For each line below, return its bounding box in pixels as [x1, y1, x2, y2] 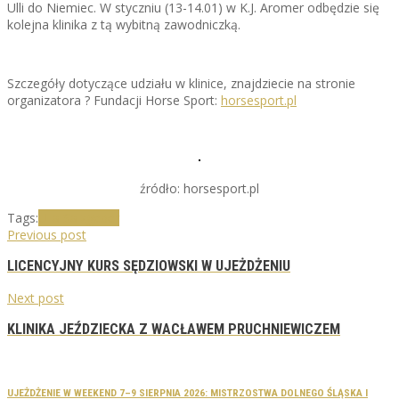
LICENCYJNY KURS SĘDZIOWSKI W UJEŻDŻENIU [7, 257, 290, 275]
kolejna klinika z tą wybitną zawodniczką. [7, 15, 240, 33]
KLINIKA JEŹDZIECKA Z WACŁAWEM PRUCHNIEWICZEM [7, 320, 340, 338]
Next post [7, 289, 64, 306]
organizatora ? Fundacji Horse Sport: [7, 91, 221, 109]
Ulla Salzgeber [38, 208, 119, 226]
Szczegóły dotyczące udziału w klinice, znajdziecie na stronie [7, 74, 355, 92]
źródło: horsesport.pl [140, 179, 259, 197]
